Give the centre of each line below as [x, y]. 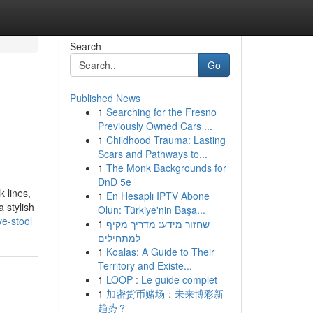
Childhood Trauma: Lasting [166, 140]
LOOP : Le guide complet [161, 279]
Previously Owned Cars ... [155, 126]
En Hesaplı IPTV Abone [158, 196]
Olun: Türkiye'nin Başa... [151, 210]
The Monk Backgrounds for [166, 168]
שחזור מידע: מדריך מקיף [158, 224]
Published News [105, 98]
